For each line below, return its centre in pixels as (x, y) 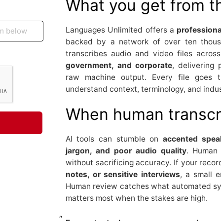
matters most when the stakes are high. (136, 198)
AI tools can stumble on (114, 139)
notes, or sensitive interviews (123, 174)
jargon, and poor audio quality (126, 150)
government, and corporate (119, 65)
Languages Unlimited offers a (121, 30)
